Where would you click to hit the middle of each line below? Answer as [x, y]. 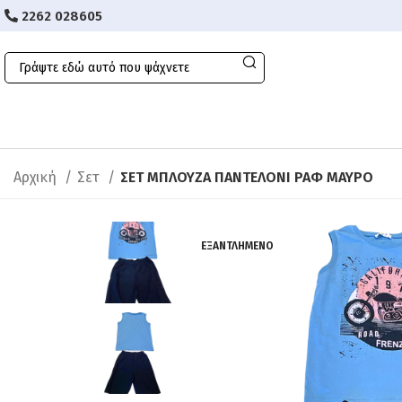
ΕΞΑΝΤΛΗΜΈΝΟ [238, 246]
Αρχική [37, 177]
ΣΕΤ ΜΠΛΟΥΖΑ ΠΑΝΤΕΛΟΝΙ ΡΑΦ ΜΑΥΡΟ [247, 177]
